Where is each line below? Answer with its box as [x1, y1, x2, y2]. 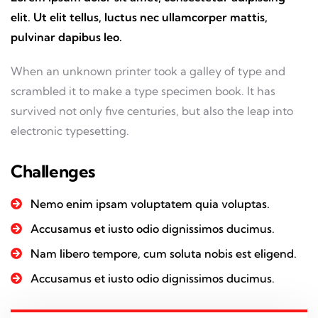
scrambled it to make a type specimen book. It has [11, 83, 275, 98]
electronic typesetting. [11, 123, 129, 138]
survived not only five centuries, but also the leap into [11, 103, 293, 118]
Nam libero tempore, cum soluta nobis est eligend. [31, 246, 297, 261]
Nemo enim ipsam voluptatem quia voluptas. [31, 196, 270, 211]
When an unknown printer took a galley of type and [11, 63, 285, 78]
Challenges [11, 160, 95, 182]
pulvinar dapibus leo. [11, 29, 122, 44]
